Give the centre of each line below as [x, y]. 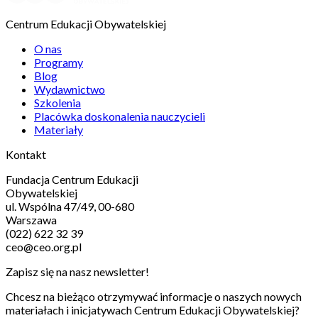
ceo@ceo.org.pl [44, 246]
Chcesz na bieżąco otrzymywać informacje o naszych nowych [154, 296]
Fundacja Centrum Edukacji [72, 179]
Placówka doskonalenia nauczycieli [120, 116]
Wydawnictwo [70, 89]
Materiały [59, 129]
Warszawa [31, 219]
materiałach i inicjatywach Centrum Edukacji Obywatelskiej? [153, 309]
